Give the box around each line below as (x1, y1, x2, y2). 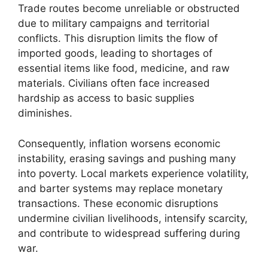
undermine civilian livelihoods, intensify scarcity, (18, 212, 248, 224)
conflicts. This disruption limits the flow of (18, 32, 218, 44)
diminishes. (18, 107, 72, 119)
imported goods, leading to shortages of (18, 47, 212, 59)
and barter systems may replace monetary (18, 182, 223, 194)
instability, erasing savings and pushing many (18, 152, 236, 165)
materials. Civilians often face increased (18, 77, 210, 89)
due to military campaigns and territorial (18, 17, 209, 29)
